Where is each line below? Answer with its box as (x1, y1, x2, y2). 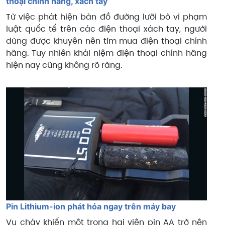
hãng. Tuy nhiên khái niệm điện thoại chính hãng (6, 47, 207, 59)
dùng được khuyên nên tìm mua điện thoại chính (6, 35, 207, 47)
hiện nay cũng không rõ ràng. (6, 59, 122, 71)
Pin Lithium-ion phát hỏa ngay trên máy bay (6, 201, 176, 211)
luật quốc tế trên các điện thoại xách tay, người (6, 23, 207, 35)
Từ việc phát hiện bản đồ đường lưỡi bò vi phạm (6, 11, 207, 23)
